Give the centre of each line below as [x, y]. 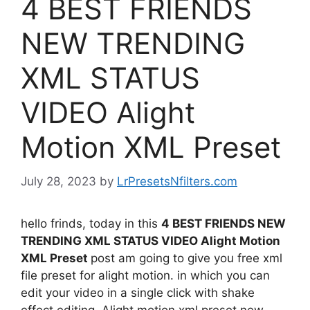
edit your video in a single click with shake [138, 292]
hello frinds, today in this [91, 223]
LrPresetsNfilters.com [177, 181]
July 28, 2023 [58, 181]
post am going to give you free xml [186, 258]
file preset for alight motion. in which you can [145, 275]
